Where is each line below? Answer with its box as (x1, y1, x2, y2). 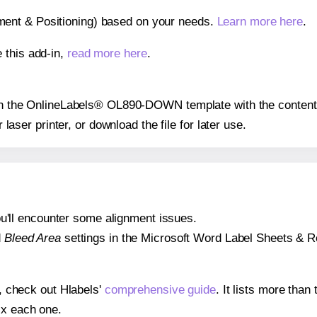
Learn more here (217, 14, 304, 28)
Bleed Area (4, 231, 61, 246)
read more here (67, 46, 147, 60)
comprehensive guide (104, 283, 216, 297)
